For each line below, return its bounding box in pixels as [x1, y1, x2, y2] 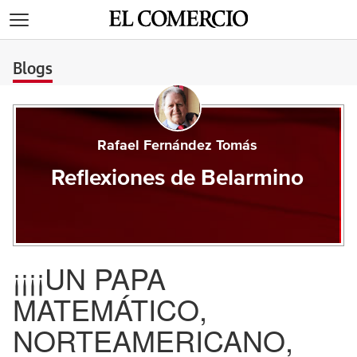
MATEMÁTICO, [13, 288, 207, 329]
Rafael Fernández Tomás [97, 139, 258, 153]
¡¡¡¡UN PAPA [13, 257, 166, 298]
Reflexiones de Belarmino [51, 167, 304, 190]
